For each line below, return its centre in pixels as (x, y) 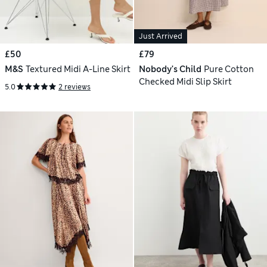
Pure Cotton (229, 69)
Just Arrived (161, 36)
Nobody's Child (170, 69)
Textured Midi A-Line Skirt (78, 69)
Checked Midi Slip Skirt (185, 81)
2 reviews (74, 87)
